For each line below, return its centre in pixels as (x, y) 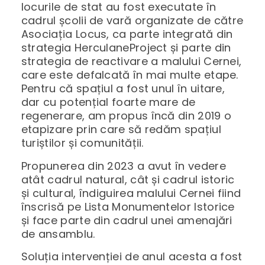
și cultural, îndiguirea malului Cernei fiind (131, 193)
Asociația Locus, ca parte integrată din (127, 34)
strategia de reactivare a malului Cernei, (131, 62)
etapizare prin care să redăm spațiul (121, 130)
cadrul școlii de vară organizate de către (132, 21)
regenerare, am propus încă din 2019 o (126, 116)
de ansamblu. (58, 234)
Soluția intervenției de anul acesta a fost (132, 256)
